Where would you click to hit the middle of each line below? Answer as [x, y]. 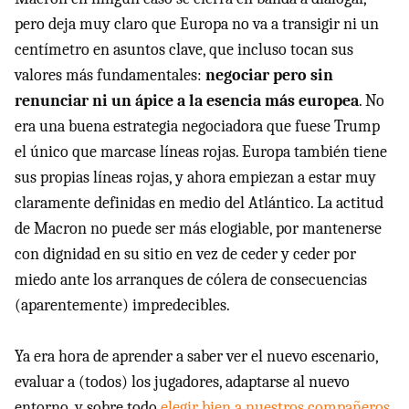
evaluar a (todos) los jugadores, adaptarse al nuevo [182, 382]
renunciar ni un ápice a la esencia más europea [187, 100]
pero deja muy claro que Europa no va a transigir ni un [197, 24]
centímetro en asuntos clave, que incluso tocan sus [184, 49]
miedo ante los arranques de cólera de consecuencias [191, 279]
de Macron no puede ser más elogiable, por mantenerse [198, 228]
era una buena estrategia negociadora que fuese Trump [197, 126]
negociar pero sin [269, 75]
